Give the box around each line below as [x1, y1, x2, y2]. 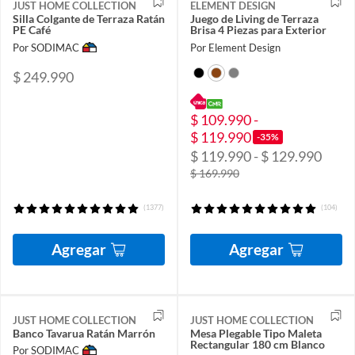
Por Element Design [190, 40, 281, 54]
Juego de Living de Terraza [190, 12, 319, 26]
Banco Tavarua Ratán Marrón [13, 326, 155, 340]
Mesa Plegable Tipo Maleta [190, 326, 322, 340]
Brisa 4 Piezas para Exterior [190, 23, 326, 37]
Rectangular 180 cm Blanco [190, 337, 325, 351]
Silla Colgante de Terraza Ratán [13, 12, 165, 26]
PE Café [13, 23, 51, 37]
